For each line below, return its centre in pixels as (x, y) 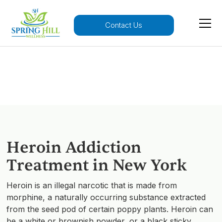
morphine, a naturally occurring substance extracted (106, 197)
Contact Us (124, 25)
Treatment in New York (97, 166)
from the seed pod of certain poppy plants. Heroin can (110, 209)
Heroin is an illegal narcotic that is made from (92, 186)
